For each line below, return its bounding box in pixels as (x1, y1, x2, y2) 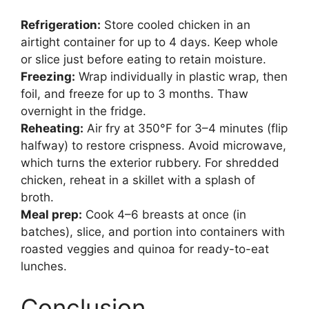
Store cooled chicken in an (101, 18, 250, 32)
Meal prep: (21, 208, 82, 222)
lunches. (21, 259, 67, 274)
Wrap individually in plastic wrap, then (75, 70, 288, 84)
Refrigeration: (21, 18, 101, 32)
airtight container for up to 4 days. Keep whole (21, 35, 278, 50)
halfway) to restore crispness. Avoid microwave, (21, 139, 286, 153)
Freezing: (21, 70, 75, 84)
